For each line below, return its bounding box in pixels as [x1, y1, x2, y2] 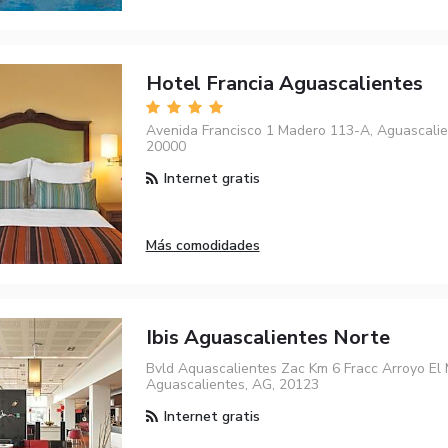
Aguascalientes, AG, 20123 [145, 374, 319, 394]
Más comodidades [145, 236, 260, 256]
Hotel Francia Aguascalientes [145, 70, 423, 98]
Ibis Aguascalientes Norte [145, 323, 390, 351]
